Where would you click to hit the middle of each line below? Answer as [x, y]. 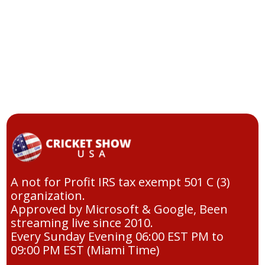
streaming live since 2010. [82, 223]
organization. [48, 196]
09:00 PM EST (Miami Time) [85, 250]
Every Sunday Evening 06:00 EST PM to [117, 237]
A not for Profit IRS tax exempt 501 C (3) [120, 182]
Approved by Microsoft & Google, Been [119, 209]
